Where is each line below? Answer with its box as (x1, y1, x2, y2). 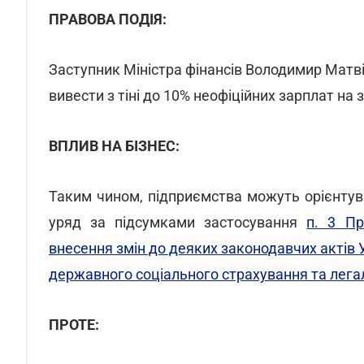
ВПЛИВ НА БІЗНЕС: (49, 137, 180, 154)
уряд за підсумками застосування (49, 214, 307, 231)
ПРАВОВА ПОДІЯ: (49, 11, 167, 28)
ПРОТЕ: (49, 316, 99, 333)
